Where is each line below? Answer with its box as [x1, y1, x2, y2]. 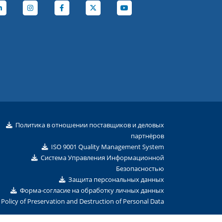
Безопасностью [116, 164, 164, 173]
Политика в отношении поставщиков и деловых [15, 120, 164, 129]
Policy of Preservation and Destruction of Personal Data [1, 197, 164, 206]
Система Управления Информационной [41, 153, 164, 162]
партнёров [131, 131, 164, 140]
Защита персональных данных [68, 175, 164, 184]
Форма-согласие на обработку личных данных [20, 186, 164, 195]
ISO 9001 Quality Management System [51, 142, 164, 151]
